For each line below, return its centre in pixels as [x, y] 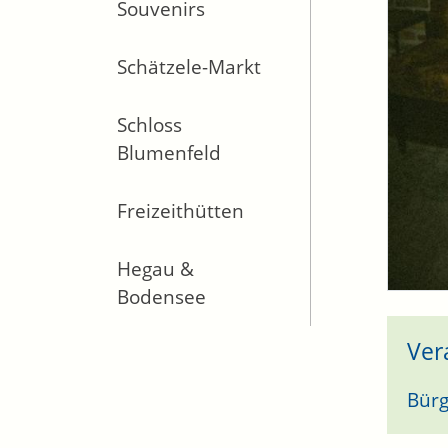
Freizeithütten [180, 211]
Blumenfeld [169, 153]
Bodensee [161, 297]
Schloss [149, 125]
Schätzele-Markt [189, 67]
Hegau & [155, 269]
